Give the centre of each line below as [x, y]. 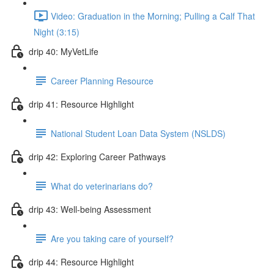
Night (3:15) [57, 32]
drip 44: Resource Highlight [81, 261]
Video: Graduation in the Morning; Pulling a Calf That [153, 16]
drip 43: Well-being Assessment [90, 209]
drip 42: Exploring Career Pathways [97, 156]
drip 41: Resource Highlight [81, 104]
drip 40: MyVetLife [64, 51]
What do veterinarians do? [102, 186]
